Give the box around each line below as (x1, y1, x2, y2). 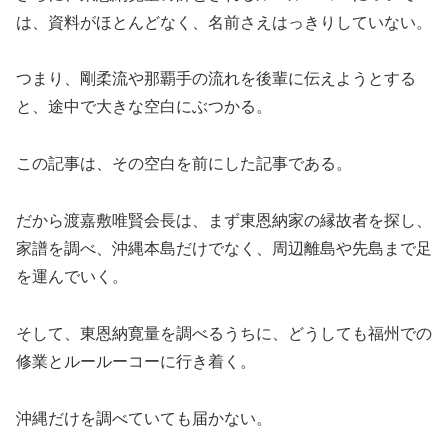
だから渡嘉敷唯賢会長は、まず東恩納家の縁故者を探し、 (16, 212, 432, 230)
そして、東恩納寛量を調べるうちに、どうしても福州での (16, 324, 432, 342)
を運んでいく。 (16, 268, 128, 286)
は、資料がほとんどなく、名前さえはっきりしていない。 (16, 13, 432, 31)
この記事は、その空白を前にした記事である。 (16, 155, 352, 173)
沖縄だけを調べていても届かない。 (16, 409, 272, 427)
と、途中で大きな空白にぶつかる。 (16, 98, 272, 116)
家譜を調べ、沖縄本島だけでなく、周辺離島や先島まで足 (16, 240, 432, 258)
